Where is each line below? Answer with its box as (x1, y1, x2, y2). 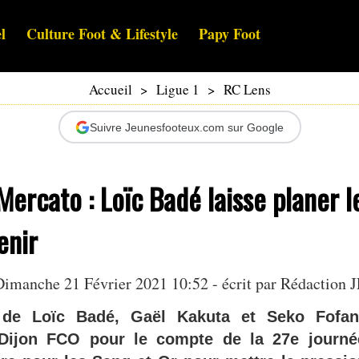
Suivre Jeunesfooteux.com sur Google (90, 120, 284, 134)
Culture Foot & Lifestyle (26, 23, 178, 45)
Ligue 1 (155, 80, 200, 99)
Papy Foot (199, 23, 260, 45)
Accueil (88, 80, 132, 99)
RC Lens (223, 80, 271, 99)
